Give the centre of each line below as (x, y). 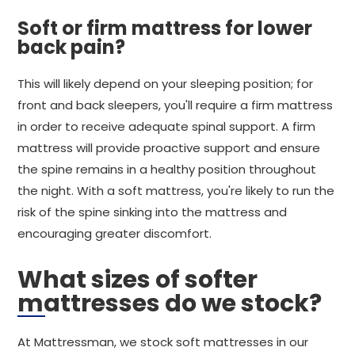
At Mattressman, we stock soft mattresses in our (163, 342)
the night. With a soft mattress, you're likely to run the (176, 191)
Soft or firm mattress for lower (165, 28)
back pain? (71, 47)
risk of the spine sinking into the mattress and (152, 212)
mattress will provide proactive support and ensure (169, 148)
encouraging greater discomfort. (115, 233)
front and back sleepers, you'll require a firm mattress (175, 105)
